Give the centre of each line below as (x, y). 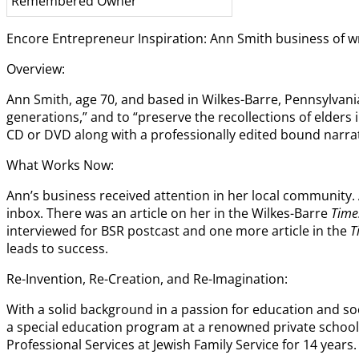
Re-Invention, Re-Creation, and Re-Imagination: (147, 279)
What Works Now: (60, 165)
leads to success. (57, 249)
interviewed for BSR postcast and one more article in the (178, 231)
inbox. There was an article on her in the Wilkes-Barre (169, 214)
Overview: (36, 69)
